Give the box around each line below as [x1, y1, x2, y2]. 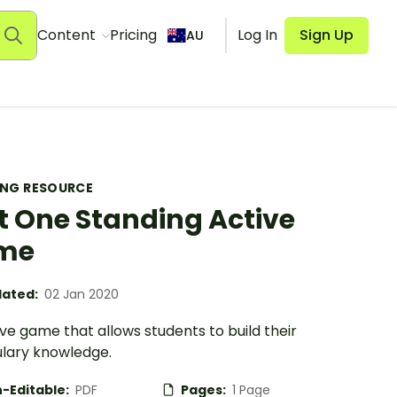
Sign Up [300, 25, 354, 45]
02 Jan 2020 [44, 285, 119, 303]
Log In [237, 25, 277, 45]
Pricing [109, 25, 157, 45]
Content [36, 25, 99, 45]
